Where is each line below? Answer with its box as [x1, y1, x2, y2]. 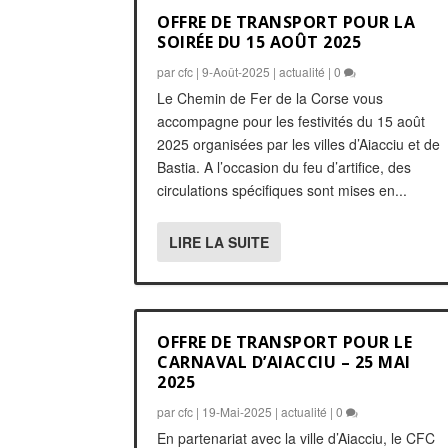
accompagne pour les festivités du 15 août [157, 110, 426, 131]
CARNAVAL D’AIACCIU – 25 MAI [157, 350, 411, 373]
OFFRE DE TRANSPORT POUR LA [157, 10, 416, 33]
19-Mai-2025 [202, 402, 273, 420]
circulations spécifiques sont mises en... [157, 179, 408, 200]
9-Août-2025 [202, 62, 271, 80]
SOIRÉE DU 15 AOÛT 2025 [157, 30, 362, 53]
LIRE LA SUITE [169, 231, 270, 252]
